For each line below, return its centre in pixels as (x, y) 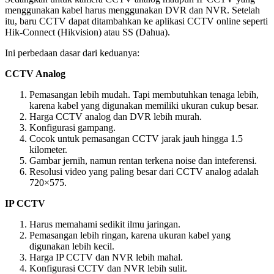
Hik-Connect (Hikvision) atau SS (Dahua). (87, 32)
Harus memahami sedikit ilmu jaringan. (105, 224)
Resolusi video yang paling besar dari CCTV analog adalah (144, 171)
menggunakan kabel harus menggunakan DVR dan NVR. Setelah (132, 10)
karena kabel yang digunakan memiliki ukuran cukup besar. (144, 105)
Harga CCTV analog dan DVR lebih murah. (116, 116)
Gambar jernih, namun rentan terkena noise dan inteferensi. (143, 160)
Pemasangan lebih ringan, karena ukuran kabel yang (130, 235)
